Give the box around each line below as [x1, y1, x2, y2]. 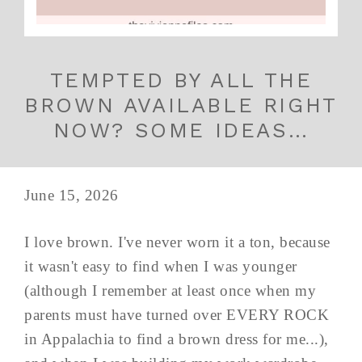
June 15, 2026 [24, 187, 119, 204]
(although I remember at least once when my [24, 282, 316, 300]
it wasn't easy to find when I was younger [24, 258, 297, 276]
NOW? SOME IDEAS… [53, 118, 309, 143]
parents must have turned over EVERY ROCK [24, 306, 329, 324]
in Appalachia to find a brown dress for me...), [24, 330, 329, 348]
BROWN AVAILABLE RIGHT [24, 93, 338, 118]
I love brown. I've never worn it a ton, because [24, 234, 330, 251]
